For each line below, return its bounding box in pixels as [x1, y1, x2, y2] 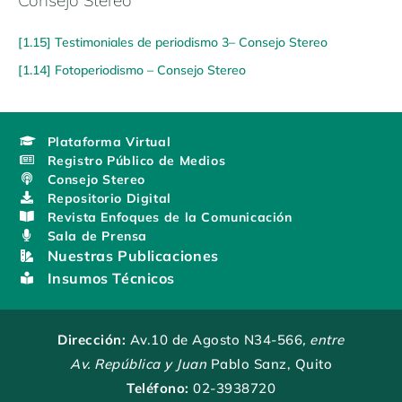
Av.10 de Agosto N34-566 [126, 330, 303, 348]
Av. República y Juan [70, 354, 211, 372]
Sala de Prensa [47, 227, 147, 243]
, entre [302, 330, 345, 348]
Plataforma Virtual [47, 133, 171, 149]
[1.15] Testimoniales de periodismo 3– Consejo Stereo [18, 34, 328, 50]
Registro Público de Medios [47, 152, 226, 168]
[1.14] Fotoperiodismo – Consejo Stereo [18, 61, 246, 77]
